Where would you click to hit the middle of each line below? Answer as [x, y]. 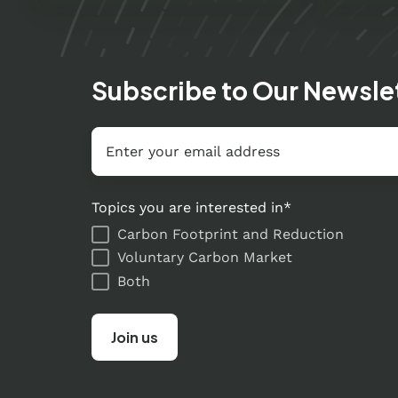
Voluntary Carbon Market [204, 258]
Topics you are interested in [187, 208]
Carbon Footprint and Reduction [230, 234]
